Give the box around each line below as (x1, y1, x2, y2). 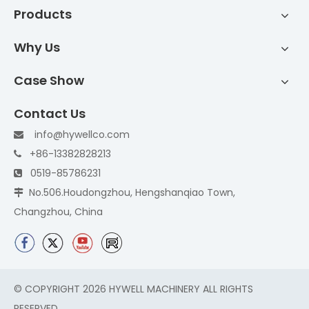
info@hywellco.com (34, 128, 130, 141)
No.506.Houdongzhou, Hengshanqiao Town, (23, 186, 235, 199)
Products (14, 6, 72, 23)
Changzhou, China (14, 205, 103, 219)
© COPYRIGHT (14, 282, 83, 296)
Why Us (14, 39, 60, 56)
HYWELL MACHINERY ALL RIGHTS (106, 282, 253, 296)
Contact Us (14, 105, 86, 122)
